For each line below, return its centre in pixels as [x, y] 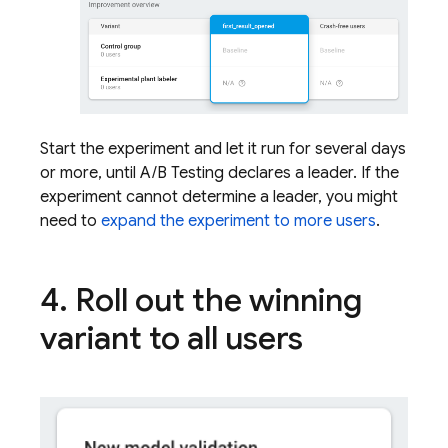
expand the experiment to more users [238, 221]
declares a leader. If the [311, 173]
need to [70, 221]
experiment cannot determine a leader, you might [219, 197]
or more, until [90, 173]
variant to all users [171, 338]
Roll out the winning [215, 300]
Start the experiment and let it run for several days [223, 149]
